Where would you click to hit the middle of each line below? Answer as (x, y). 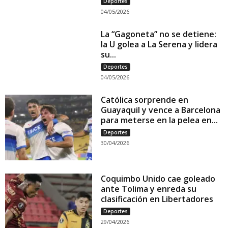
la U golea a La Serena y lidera (159, 45)
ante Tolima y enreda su (149, 189)
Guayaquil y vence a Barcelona (161, 110)
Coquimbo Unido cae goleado (158, 178)
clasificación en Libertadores (157, 199)
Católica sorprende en (145, 100)
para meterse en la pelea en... (160, 120)
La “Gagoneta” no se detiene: (159, 34)
